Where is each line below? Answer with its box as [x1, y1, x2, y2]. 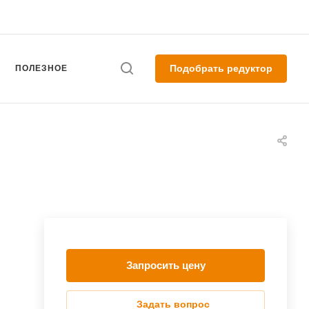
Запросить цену [126, 259, 206, 271]
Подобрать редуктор [170, 63, 272, 74]
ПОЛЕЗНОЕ [14, 63, 68, 73]
